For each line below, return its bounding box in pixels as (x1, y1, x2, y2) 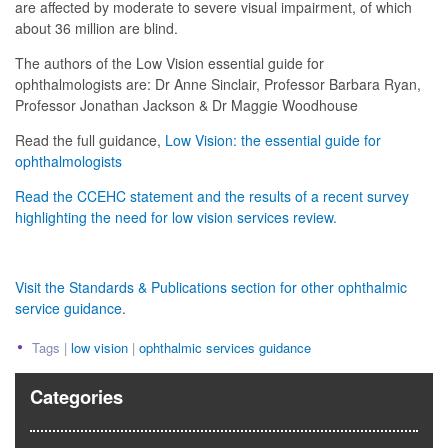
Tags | (32, 338, 71, 358)
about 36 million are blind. (15, 18, 178, 39)
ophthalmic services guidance (139, 338, 311, 358)
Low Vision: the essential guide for (165, 130, 381, 151)
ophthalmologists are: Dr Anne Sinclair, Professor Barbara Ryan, (15, 74, 421, 95)
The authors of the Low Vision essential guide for (15, 53, 324, 74)
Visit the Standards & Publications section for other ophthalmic (15, 277, 407, 298)
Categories (30, 383, 123, 411)
